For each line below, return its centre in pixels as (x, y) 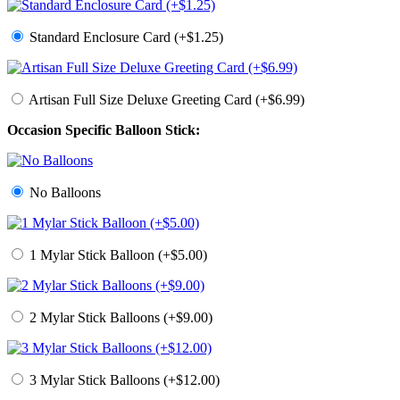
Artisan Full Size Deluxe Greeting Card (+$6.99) (165, 100)
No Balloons (63, 193)
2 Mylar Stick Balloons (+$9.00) (119, 318)
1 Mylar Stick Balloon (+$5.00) (117, 255)
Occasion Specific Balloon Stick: (104, 130)
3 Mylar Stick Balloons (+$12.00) (123, 380)
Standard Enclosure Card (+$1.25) (125, 37)
